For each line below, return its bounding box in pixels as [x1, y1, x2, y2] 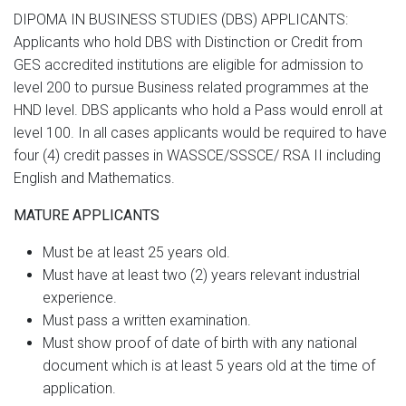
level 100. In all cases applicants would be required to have [14, 124, 387, 141]
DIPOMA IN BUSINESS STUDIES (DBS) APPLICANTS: [14, 11, 348, 28]
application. [43, 380, 116, 397]
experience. [43, 289, 117, 306]
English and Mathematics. [14, 169, 175, 187]
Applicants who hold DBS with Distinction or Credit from [14, 34, 362, 51]
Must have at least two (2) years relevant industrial [43, 266, 360, 284]
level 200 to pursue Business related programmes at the [14, 79, 369, 96]
